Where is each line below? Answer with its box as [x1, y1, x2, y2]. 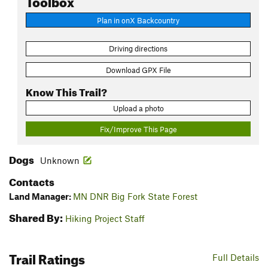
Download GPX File [105, 65, 171, 75]
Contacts [9, 172, 54, 189]
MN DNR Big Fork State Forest [73, 191, 197, 202]
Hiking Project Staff [65, 213, 145, 224]
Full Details [212, 252, 259, 263]
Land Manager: [9, 191, 73, 202]
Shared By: [9, 208, 63, 225]
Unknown [40, 155, 80, 166]
